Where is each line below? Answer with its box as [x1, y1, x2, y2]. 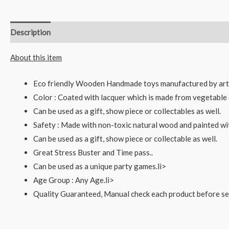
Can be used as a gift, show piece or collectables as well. [33, 106, 221, 116]
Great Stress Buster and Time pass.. [33, 148, 153, 157]
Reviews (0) [60, 27, 99, 37]
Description [10, 27, 51, 37]
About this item [10, 53, 62, 62]
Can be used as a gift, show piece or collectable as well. [33, 134, 217, 144]
